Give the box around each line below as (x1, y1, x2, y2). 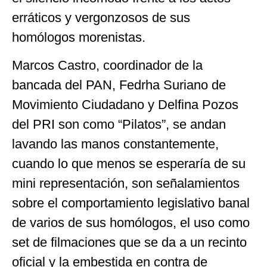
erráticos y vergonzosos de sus (12, 10, 190, 26)
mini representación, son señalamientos (12, 176, 240, 191)
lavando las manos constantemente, (12, 136, 219, 152)
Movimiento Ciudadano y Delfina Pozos (12, 97, 238, 113)
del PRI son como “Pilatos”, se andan (12, 117, 226, 132)
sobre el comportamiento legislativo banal (12, 195, 250, 211)
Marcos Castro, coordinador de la (12, 58, 203, 73)
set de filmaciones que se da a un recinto (12, 235, 247, 250)
